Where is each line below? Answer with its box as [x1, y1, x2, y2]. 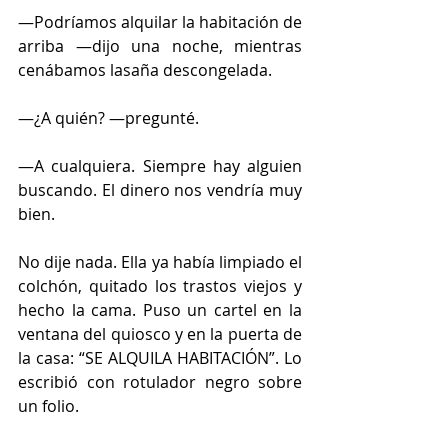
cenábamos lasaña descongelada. [18, 58, 272, 81]
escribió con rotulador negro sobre [18, 370, 302, 393]
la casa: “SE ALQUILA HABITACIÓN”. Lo [18, 346, 302, 369]
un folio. [18, 394, 79, 417]
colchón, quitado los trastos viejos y [18, 274, 302, 297]
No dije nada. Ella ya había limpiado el [18, 250, 302, 273]
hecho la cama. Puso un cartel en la [18, 298, 302, 321]
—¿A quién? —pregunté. [18, 106, 199, 129]
